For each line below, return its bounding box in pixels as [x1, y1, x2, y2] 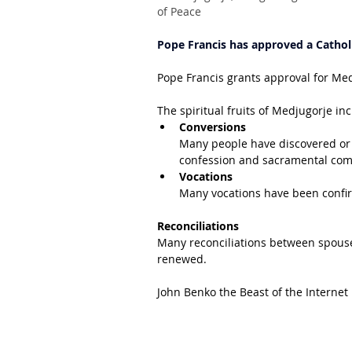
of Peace [157, 4, 201, 19]
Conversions [179, 119, 246, 134]
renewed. [157, 251, 207, 266]
